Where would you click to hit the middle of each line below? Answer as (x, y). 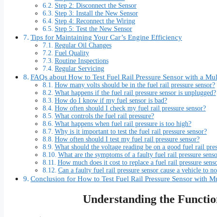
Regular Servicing (79, 68)
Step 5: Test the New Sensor (93, 29)
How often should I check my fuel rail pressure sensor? (130, 108)
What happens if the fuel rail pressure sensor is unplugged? (135, 93)
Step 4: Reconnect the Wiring (95, 21)
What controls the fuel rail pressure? (104, 116)
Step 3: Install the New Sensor (96, 13)
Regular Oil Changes (83, 45)
